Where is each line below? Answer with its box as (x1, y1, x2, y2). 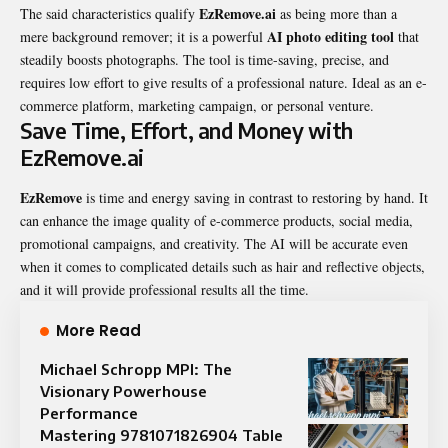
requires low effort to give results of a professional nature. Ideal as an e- (20, 73, 427, 93)
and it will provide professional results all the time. (20, 279, 309, 299)
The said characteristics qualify (20, 4, 199, 24)
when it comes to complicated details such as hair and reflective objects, (20, 256, 425, 276)
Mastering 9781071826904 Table (40, 425, 283, 444)
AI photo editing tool (267, 26, 394, 48)
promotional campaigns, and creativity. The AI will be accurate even (20, 233, 408, 253)
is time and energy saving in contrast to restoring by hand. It (82, 187, 428, 207)
